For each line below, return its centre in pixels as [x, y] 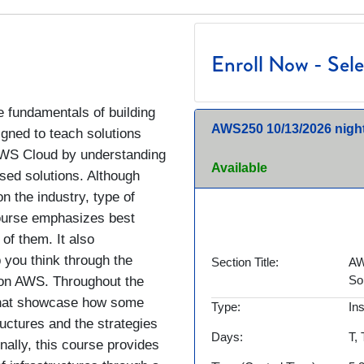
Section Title [243, 262]
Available [239, 168]
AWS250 [237, 129]
